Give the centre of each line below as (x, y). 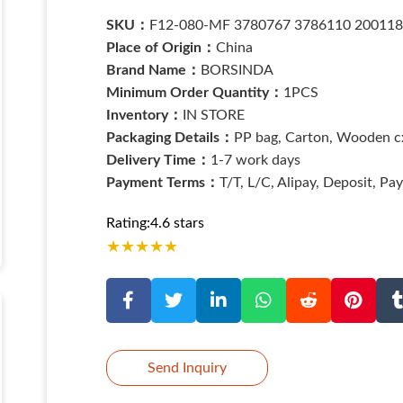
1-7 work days (255, 161)
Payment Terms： (162, 183)
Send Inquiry (187, 367)
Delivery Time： (158, 161)
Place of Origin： (161, 48)
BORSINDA (237, 71)
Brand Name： (153, 71)
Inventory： (144, 116)
